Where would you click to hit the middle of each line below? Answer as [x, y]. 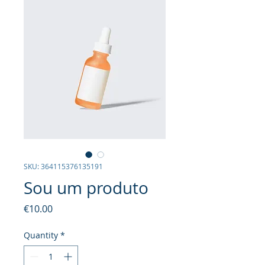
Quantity [41, 235]
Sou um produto [86, 188]
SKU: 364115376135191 [63, 166]
